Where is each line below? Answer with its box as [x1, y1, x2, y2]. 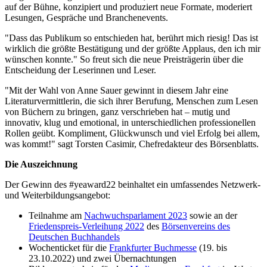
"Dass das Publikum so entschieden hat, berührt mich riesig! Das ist [5, 32, 258, 43]
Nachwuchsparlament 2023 [84, 210, 187, 221]
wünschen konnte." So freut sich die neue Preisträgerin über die [5, 54, 243, 64]
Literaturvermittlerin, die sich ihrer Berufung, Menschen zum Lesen [5, 95, 258, 106]
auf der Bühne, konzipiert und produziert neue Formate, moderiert [5, 1, 252, 12]
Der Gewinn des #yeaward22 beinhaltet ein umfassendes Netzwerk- [5, 179, 260, 190]
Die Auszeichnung [5, 159, 77, 169]
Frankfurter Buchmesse [109, 242, 197, 253]
